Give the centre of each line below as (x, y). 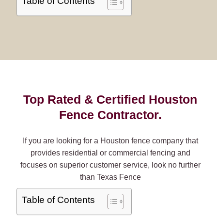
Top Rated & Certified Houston (110, 100)
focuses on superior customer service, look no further (110, 165)
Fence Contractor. (110, 115)
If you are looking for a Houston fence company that (110, 141)
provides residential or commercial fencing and (110, 153)
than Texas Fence (110, 177)
